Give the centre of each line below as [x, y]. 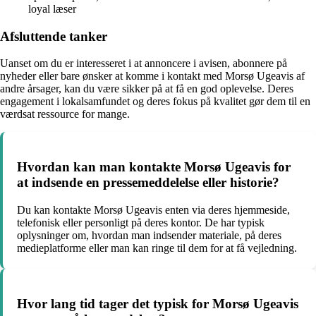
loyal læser [52, 8]
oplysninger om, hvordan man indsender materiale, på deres [149, 235]
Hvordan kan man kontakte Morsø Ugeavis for [154, 167]
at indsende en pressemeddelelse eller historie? [148, 183]
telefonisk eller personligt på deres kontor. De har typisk [141, 222]
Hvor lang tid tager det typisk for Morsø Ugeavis [158, 303]
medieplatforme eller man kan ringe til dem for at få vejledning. [157, 248]
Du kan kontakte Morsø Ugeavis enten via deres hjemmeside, [153, 209]
